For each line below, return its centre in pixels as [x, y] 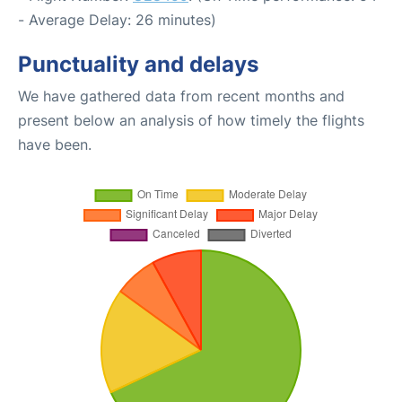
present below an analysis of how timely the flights [191, 120]
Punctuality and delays [138, 64]
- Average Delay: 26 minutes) [117, 20]
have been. [55, 144]
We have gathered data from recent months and [181, 96]
